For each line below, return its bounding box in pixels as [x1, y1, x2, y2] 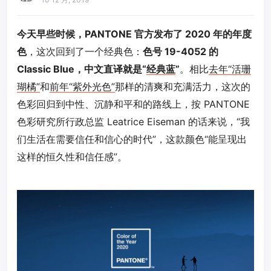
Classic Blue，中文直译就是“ [17, 63, 146, 75]
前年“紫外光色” [50, 80, 115, 93]
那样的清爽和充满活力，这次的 [115, 80, 250, 93]
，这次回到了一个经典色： [27, 45, 143, 57]
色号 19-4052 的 [143, 45, 218, 57]
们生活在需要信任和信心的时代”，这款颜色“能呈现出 [17, 133, 247, 145]
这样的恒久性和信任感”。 [17, 151, 127, 163]
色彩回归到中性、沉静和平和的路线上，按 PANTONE [17, 98, 250, 110]
